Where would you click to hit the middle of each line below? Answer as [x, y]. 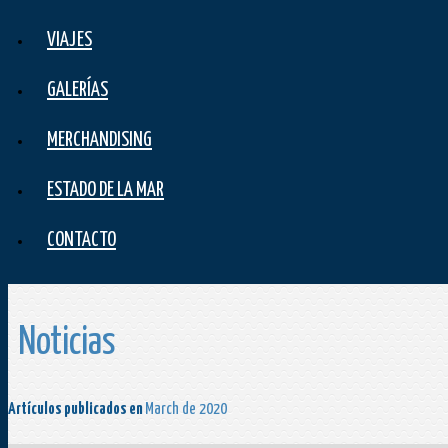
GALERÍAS [77, 91]
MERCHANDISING [99, 141]
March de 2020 [186, 410]
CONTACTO [81, 241]
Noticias [67, 344]
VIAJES [69, 41]
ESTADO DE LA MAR [105, 191]
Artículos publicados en [76, 410]
